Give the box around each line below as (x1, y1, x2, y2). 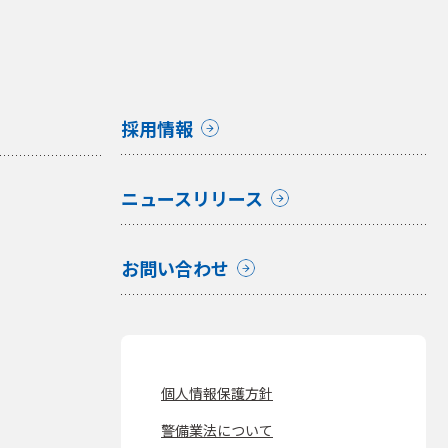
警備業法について (161, 419, 273, 440)
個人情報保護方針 (161, 382, 273, 403)
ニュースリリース (121, 184, 263, 211)
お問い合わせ (121, 254, 229, 281)
